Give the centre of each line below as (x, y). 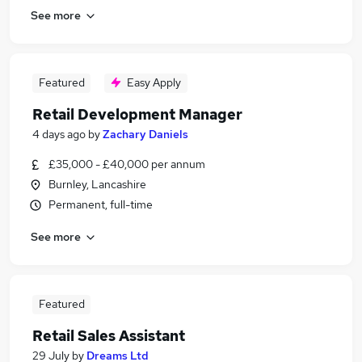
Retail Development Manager (137, 114)
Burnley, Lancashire (97, 184)
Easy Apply (154, 82)
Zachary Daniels (145, 134)
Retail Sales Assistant (109, 336)
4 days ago (59, 134)
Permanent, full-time (101, 204)
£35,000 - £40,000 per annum (127, 164)
